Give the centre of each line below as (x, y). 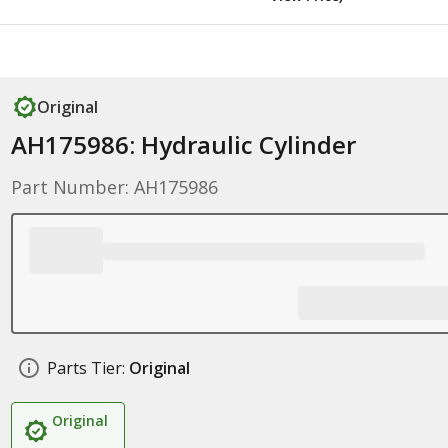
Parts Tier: (85, 368)
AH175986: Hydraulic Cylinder (183, 144)
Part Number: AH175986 (114, 187)
